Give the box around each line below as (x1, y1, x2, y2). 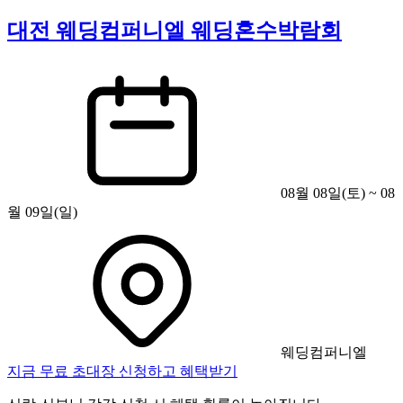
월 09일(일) (7, 203, 77, 219)
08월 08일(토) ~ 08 (277, 184, 395, 201)
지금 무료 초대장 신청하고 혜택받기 (7, 363, 237, 379)
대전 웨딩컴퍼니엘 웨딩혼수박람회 (7, 18, 342, 42)
